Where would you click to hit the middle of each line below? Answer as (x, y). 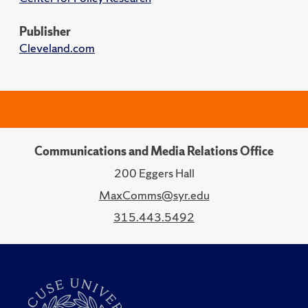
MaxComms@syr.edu (154, 195)
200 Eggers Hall (154, 173)
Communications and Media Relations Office (154, 151)
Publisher (45, 31)
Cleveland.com (57, 48)
